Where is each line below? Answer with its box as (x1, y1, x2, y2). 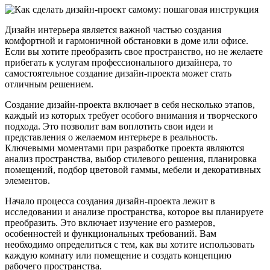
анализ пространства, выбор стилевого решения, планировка (5, 153, 257, 164)
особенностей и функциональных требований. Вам (5, 228, 216, 239)
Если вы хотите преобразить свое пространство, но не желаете (5, 46, 263, 57)
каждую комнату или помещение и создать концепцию (5, 250, 231, 260)
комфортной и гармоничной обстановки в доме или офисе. (5, 35, 248, 46)
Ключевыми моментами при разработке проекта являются (5, 142, 244, 153)
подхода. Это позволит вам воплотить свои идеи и (5, 121, 213, 131)
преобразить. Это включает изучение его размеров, (5, 217, 215, 228)
